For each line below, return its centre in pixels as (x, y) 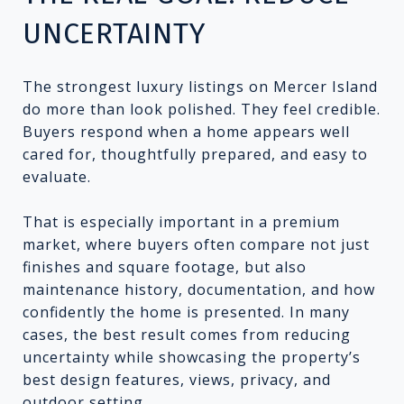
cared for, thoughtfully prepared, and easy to (195, 154)
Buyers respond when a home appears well (186, 131)
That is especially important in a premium (181, 221)
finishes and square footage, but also (165, 266)
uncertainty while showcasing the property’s (192, 357)
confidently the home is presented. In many (186, 312)
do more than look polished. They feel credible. (202, 109)
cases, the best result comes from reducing (187, 334)
